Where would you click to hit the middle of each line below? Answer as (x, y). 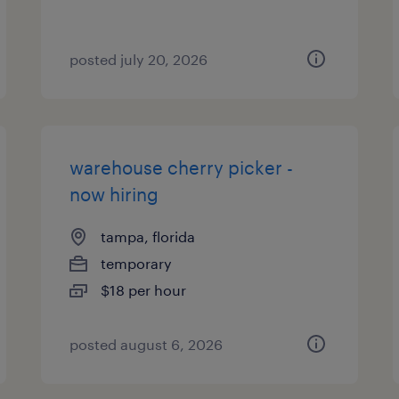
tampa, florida (148, 236)
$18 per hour (144, 290)
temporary (137, 263)
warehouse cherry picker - (182, 167)
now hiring (114, 194)
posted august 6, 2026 (147, 344)
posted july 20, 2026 (139, 59)
